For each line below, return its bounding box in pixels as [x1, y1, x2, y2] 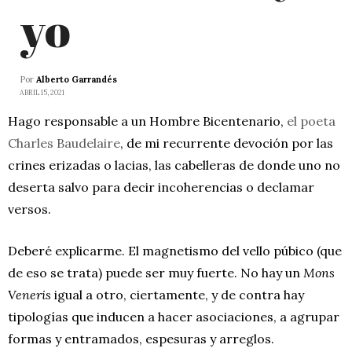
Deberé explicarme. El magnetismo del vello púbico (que [8, 242, 342, 258]
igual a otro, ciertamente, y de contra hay [51, 286, 304, 302]
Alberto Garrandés [36, 73, 117, 85]
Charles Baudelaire [8, 134, 120, 151]
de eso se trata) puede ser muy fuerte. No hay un [8, 264, 303, 280]
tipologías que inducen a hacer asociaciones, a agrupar [8, 308, 339, 324]
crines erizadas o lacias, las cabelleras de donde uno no [8, 156, 340, 173]
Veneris [8, 286, 51, 302]
